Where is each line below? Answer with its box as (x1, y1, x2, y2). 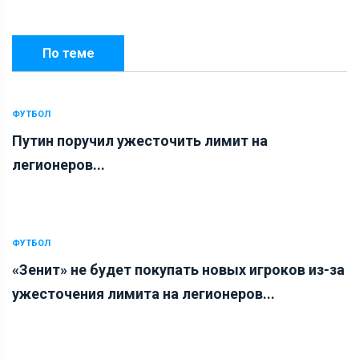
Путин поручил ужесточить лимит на (12, 131, 268, 149)
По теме (42, 45, 95, 61)
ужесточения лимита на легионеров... (12, 284, 275, 302)
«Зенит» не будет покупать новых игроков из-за (12, 260, 345, 278)
